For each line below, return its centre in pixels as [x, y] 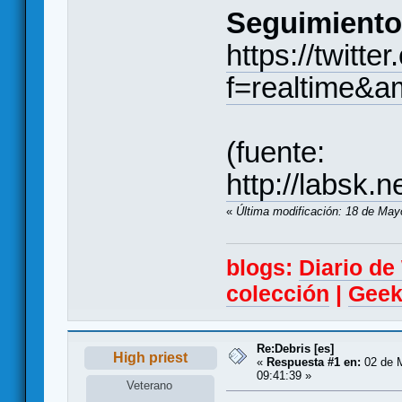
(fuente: [275, 152]
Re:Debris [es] [295, 348]
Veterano [150, 385]
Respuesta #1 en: [314, 362]
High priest [151, 357]
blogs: [262, 267]
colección [278, 293]
